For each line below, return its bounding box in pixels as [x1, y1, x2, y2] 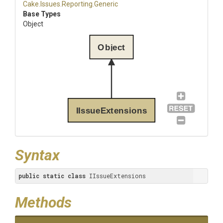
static [43, 172, 64, 180]
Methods [15, 194, 72, 211]
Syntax [15, 146, 60, 164]
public [18, 172, 39, 180]
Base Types [23, 10, 61, 18]
